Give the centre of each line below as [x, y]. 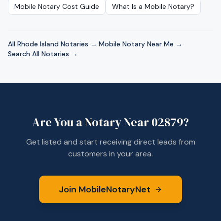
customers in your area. [110, 154]
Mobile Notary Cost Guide [57, 6]
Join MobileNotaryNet [105, 189]
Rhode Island [38, 44]
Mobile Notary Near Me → [141, 44]
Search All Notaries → [43, 54]
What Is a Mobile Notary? [153, 6]
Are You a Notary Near [92, 122]
